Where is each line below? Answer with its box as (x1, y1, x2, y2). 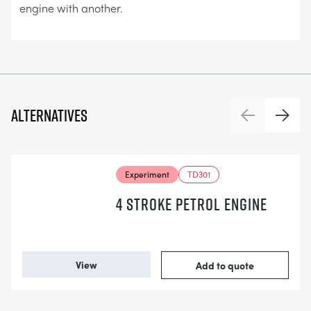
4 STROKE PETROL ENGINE (115, 193, 267, 215)
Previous (246, 114, 290, 131)
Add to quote (195, 258, 254, 272)
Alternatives (11, 104, 87, 126)
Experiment (124, 168, 169, 180)
